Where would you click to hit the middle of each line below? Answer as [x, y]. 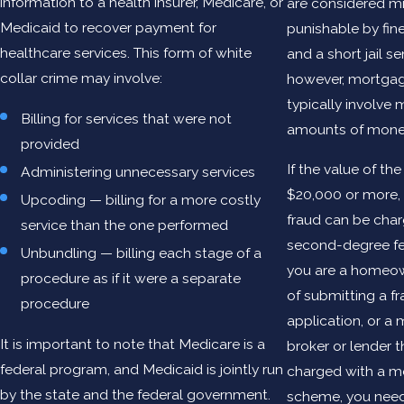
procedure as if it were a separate [131, 279]
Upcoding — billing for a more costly [141, 200]
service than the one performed [127, 225]
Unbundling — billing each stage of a [142, 253]
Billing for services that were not [127, 118]
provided [50, 143]
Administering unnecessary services [138, 172]
